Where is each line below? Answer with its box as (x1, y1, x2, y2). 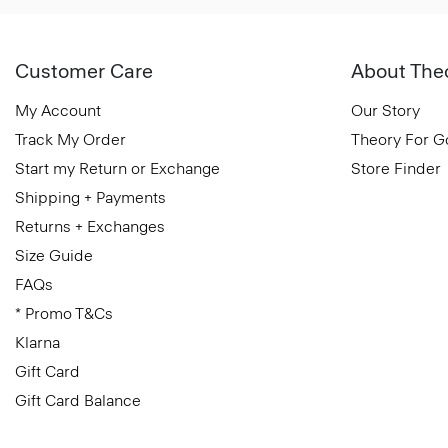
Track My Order (15, 129, 126, 149)
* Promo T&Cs (15, 303, 113, 323)
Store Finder (351, 158, 441, 178)
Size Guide (15, 245, 93, 265)
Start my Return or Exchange (15, 158, 220, 178)
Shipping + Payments (15, 187, 166, 207)
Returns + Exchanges (15, 216, 165, 236)
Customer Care (15, 58, 153, 83)
